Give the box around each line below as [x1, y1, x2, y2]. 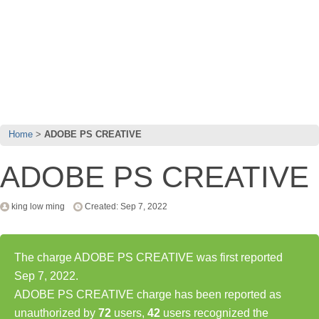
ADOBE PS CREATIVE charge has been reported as [14, 288, 281, 300]
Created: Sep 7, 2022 [85, 201, 167, 211]
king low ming [11, 201, 65, 211]
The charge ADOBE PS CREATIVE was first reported [14, 251, 283, 263]
